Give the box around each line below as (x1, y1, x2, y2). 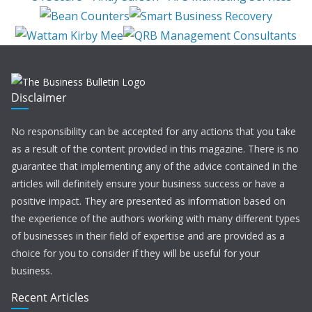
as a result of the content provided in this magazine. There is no (11, 142, 299, 156)
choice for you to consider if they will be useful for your (11, 247, 260, 260)
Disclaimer (11, 90, 67, 106)
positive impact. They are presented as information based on (11, 194, 286, 208)
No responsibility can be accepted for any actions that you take (11, 125, 296, 139)
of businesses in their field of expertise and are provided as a (11, 229, 285, 243)
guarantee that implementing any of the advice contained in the (11, 159, 297, 173)
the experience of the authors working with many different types (11, 212, 300, 226)
